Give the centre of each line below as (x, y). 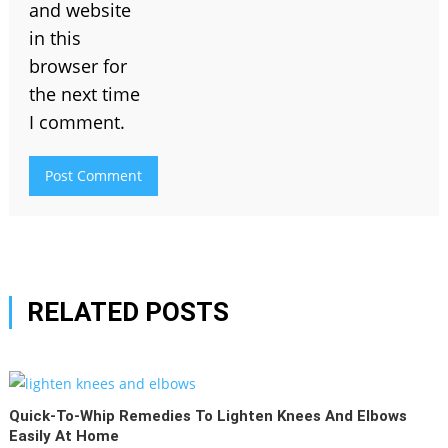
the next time (84, 93)
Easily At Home (64, 435)
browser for (77, 65)
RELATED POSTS (127, 311)
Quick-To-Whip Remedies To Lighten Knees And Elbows (208, 415)
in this (54, 37)
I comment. (76, 121)
